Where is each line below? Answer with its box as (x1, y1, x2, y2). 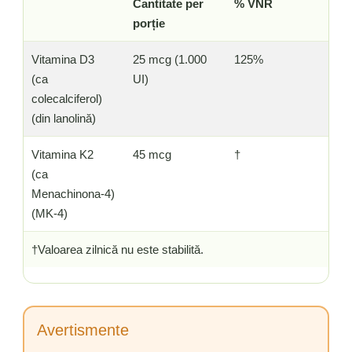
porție (133, 16, 165, 30)
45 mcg (133, 147, 171, 161)
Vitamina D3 (31, 52, 94, 66)
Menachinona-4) (31, 186, 115, 200)
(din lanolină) (31, 111, 96, 125)
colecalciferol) (31, 91, 102, 105)
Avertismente (37, 321, 129, 339)
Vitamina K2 (31, 147, 93, 161)
